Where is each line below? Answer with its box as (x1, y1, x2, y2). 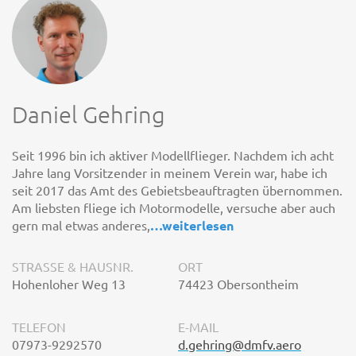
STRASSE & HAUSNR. (12, 257, 130, 274)
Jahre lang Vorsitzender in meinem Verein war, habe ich (12, 164, 327, 180)
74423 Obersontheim (178, 275, 299, 292)
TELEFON (12, 318, 66, 335)
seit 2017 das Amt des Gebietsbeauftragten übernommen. (12, 181, 342, 198)
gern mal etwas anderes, (12, 216, 150, 233)
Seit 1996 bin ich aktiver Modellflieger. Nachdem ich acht (12, 146, 334, 163)
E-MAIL (178, 318, 219, 335)
